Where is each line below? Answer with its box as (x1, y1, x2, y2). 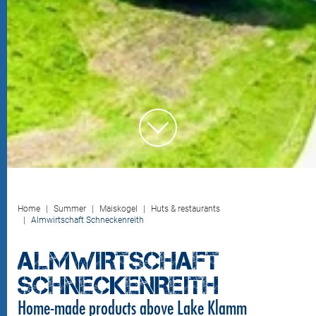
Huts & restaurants (151, 204, 220, 214)
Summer (54, 204, 86, 214)
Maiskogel (99, 204, 138, 214)
